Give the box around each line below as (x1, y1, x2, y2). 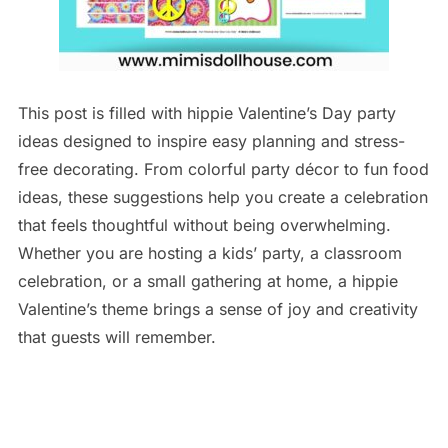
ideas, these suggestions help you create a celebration (17, 187, 428, 208)
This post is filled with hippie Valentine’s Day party (17, 103, 396, 124)
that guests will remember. (17, 327, 216, 348)
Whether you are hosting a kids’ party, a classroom (17, 243, 402, 264)
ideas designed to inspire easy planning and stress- (17, 131, 405, 152)
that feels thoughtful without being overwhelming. (17, 215, 391, 236)
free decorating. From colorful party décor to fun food (17, 159, 429, 180)
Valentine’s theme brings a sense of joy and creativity (17, 299, 418, 320)
